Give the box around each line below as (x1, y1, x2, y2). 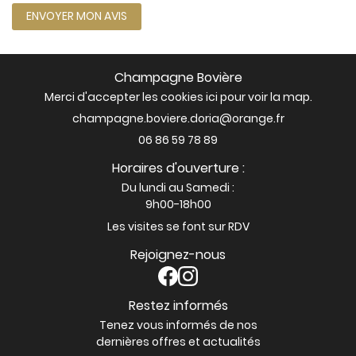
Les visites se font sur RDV (106, 219, 250, 234)
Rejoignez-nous (130, 246, 226, 264)
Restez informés (128, 296, 228, 315)
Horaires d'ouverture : (111, 159, 245, 177)
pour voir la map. (217, 89, 312, 105)
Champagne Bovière (114, 68, 242, 87)
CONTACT (6, 37, 64, 53)
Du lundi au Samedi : (122, 180, 234, 195)
